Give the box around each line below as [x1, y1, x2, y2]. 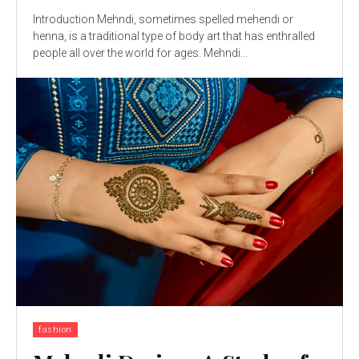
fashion [38, 325, 72, 336]
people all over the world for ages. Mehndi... [33, 46, 248, 59]
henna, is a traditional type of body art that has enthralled [33, 29, 315, 42]
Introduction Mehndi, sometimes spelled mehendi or [33, 12, 293, 26]
